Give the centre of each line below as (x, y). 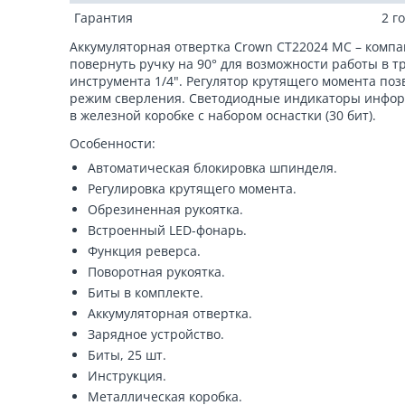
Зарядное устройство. (156, 334)
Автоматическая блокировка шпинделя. (212, 168)
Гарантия (104, 18)
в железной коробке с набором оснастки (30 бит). (223, 115)
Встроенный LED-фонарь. (167, 230)
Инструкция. (127, 376)
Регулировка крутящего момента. (192, 188)
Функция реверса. (144, 251)
